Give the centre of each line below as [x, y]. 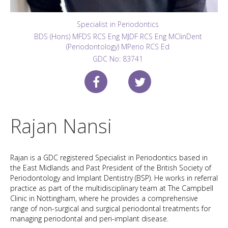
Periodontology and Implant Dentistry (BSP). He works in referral [114, 178]
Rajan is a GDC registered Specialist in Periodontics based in [109, 158]
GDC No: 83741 [118, 59]
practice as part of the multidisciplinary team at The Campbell [112, 188]
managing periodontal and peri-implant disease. [91, 219]
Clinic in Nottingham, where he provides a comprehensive [104, 198]
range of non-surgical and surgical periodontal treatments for [110, 208]
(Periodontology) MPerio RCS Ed [118, 47]
